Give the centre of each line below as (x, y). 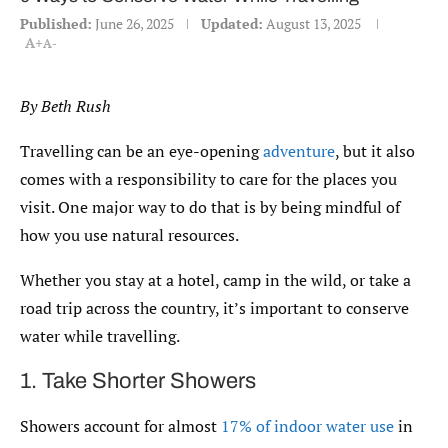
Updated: (232, 23)
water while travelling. (100, 336)
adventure (299, 151)
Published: (56, 23)
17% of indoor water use (307, 426)
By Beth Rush (65, 106)
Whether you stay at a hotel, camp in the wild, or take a (215, 280)
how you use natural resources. (129, 235)
